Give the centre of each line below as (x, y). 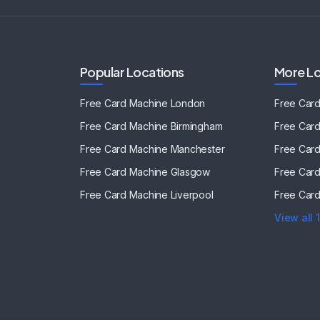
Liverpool (192, 195)
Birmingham (196, 126)
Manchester (197, 149)
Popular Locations (132, 72)
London (188, 103)
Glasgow (190, 172)
